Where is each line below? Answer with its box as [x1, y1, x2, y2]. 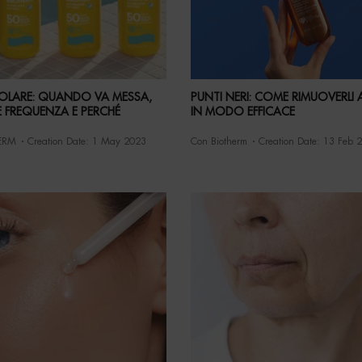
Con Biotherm [191, 137, 248, 147]
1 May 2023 [91, 137, 146, 147]
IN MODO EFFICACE [191, 106, 296, 118]
